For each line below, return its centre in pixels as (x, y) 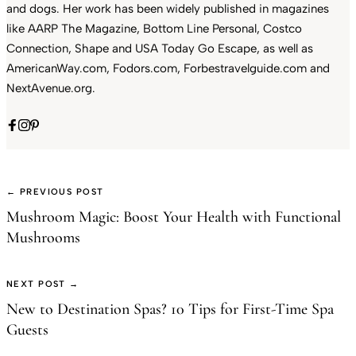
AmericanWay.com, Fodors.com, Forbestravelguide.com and (168, 69)
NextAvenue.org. (51, 89)
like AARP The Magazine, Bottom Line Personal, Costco (154, 29)
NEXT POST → (43, 284)
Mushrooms (43, 238)
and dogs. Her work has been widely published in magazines (168, 9)
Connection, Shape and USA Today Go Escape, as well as (160, 49)
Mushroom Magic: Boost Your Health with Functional (174, 217)
